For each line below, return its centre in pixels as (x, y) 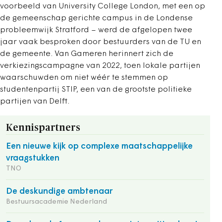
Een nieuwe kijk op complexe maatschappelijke (99, 146)
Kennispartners (43, 128)
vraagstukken (33, 158)
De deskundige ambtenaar (59, 191)
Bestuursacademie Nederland (56, 202)
